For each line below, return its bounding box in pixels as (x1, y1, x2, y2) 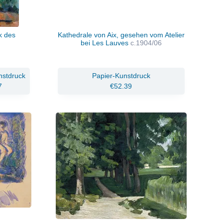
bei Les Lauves (80, 38, 130, 47)
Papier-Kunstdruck (92, 71, 150, 80)
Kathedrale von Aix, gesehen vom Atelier (57, 30, 185, 39)
